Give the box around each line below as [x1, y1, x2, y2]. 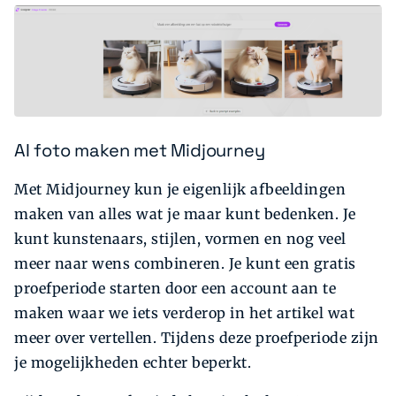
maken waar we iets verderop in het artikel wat [14, 304, 354, 323]
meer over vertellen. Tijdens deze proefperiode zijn [14, 329, 379, 347]
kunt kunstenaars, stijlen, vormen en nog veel [14, 230, 346, 248]
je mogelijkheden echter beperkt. [14, 354, 251, 372]
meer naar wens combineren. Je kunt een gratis [14, 255, 356, 273]
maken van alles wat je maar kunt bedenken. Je [14, 205, 356, 224]
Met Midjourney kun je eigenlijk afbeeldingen [14, 180, 346, 199]
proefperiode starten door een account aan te [14, 279, 336, 298]
